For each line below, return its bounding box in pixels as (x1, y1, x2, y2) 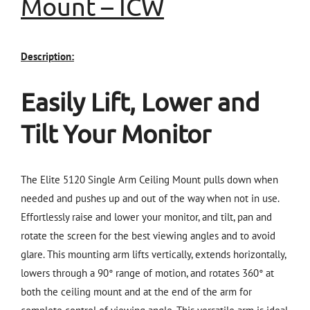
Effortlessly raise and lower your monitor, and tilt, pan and (21, 210, 272, 224)
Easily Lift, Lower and (21, 86, 259, 117)
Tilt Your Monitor (21, 118, 211, 149)
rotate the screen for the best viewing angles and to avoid (21, 229, 275, 243)
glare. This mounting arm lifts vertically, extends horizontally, (21, 248, 286, 262)
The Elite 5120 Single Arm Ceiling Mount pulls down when (21, 173, 278, 187)
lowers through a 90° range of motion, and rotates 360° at (21, 266, 274, 280)
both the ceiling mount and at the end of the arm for (21, 285, 252, 299)
